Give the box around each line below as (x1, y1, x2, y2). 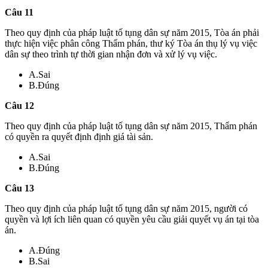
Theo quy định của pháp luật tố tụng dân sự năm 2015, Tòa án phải (5, 27, 259, 38)
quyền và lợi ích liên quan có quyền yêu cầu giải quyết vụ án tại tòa (5, 214, 259, 224)
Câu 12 (5, 100, 34, 111)
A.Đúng (29, 245, 60, 255)
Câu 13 (5, 182, 34, 193)
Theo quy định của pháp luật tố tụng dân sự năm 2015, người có (5, 203, 248, 214)
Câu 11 (5, 7, 33, 17)
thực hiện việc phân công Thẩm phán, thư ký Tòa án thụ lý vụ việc (5, 38, 257, 48)
